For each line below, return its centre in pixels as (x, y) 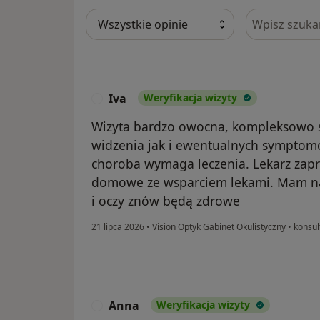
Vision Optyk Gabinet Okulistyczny (219, 227)
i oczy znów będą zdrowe (166, 201)
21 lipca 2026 (118, 227)
